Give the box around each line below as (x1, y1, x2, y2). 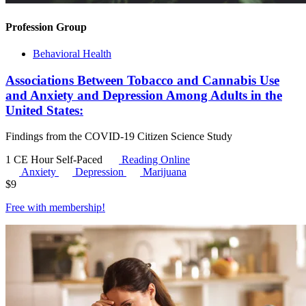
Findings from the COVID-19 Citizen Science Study (5, 130, 232, 143)
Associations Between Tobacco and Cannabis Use (5, 72, 279, 87)
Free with (5, 201, 49, 214)
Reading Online (119, 154, 190, 166)
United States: (5, 102, 83, 117)
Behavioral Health (33, 47, 111, 59)
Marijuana (143, 166, 186, 178)
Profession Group (5, 20, 87, 33)
